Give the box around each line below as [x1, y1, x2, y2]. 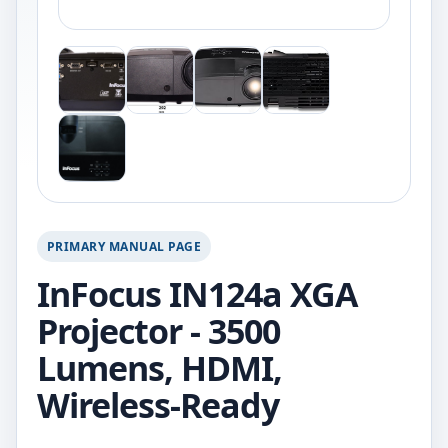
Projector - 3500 [37, 308, 280, 354]
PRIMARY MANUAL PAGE [47, 238, 202, 255]
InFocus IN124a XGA [37, 271, 357, 317]
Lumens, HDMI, [37, 345, 282, 391]
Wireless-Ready [37, 382, 279, 428]
